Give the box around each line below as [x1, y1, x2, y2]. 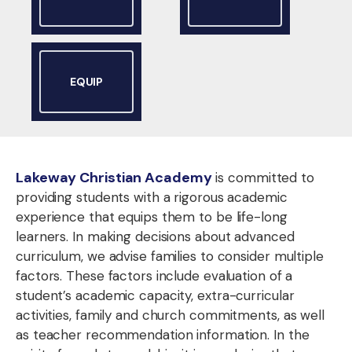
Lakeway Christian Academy [16, 168, 212, 187]
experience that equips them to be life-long [16, 208, 288, 225]
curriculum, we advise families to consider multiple [16, 247, 324, 265]
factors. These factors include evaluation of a [16, 267, 293, 284]
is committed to [211, 169, 314, 186]
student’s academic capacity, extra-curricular [16, 287, 295, 304]
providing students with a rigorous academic [16, 189, 288, 206]
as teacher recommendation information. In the [16, 326, 310, 343]
